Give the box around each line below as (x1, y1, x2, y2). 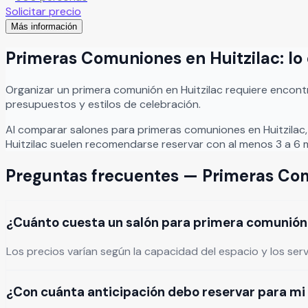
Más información (11, 21, 77, 32)
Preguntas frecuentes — (5, 165, 202, 187)
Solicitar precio (5, 4, 81, 19)
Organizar (5, 82, 57, 98)
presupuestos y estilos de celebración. (5, 97, 201, 112)
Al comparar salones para (5, 122, 137, 137)
